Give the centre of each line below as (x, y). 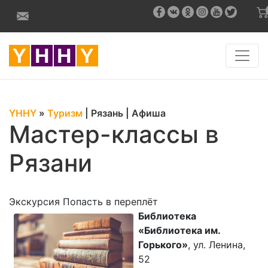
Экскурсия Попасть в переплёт (83, 202)
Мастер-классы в (114, 134)
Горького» (163, 245)
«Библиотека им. (179, 230)
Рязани (51, 163)
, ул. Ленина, (217, 245)
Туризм (65, 113)
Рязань (107, 113)
